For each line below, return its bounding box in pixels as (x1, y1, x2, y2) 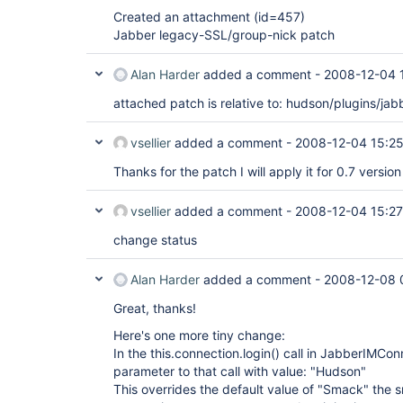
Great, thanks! (113, 300, 196, 316)
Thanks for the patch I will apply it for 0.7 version (113, 164, 401, 179)
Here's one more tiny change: (113, 327, 285, 343)
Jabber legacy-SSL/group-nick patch (113, 27, 335, 42)
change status (113, 232, 197, 247)
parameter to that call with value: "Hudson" (113, 363, 366, 379)
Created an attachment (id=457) (113, 9, 305, 24)
